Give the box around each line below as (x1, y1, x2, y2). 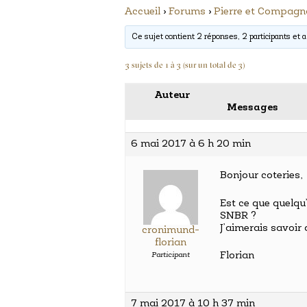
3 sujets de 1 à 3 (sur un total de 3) (125, 62, 245, 70)
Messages (227, 103, 278, 113)
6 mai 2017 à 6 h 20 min (131, 139, 251, 149)
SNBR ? (220, 210, 256, 221)
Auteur (153, 90, 191, 101)
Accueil (125, 7, 160, 17)
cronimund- (141, 225, 199, 236)
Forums (169, 7, 206, 17)
